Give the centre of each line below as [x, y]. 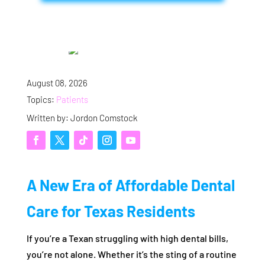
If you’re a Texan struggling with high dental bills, [127, 238]
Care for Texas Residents [111, 211]
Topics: [41, 99]
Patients [72, 99]
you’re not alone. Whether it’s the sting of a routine [131, 254]
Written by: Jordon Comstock [82, 118]
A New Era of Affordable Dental [130, 185]
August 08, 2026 [57, 83]
